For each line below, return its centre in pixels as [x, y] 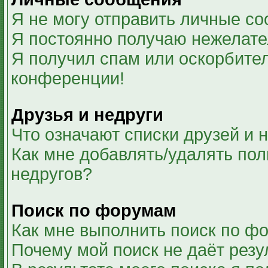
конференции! [68, 78]
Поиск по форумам [94, 211]
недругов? [51, 174]
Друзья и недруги [87, 115]
